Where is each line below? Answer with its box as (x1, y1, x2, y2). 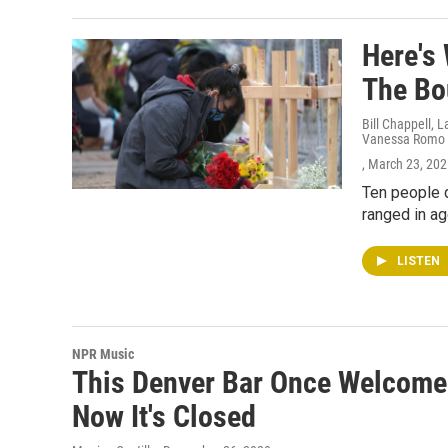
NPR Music (72, 346, 134, 362)
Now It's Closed (72, 399, 256, 434)
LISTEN (397, 254, 443, 268)
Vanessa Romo (362, 131, 445, 147)
